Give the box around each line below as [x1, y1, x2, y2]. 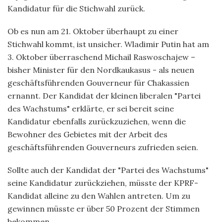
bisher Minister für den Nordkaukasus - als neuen [7, 64, 194, 75]
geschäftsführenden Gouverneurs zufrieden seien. [7, 142, 198, 152]
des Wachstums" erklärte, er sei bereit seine [7, 103, 174, 113]
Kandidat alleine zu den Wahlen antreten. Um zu [7, 190, 190, 201]
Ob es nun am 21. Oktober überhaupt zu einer [7, 26, 178, 36]
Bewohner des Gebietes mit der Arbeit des [7, 129, 167, 139]
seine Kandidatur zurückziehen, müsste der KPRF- [7, 177, 198, 188]
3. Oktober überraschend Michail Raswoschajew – [7, 52, 195, 62]
